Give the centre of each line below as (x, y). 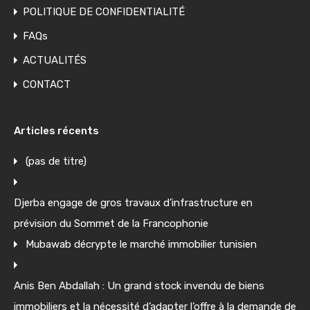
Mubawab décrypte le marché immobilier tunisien (141, 244)
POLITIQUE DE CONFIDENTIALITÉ (104, 12)
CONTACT (47, 84)
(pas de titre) (56, 161)
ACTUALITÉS (55, 60)
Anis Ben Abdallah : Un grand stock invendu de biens (139, 286)
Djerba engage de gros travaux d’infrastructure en (133, 203)
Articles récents (56, 131)
